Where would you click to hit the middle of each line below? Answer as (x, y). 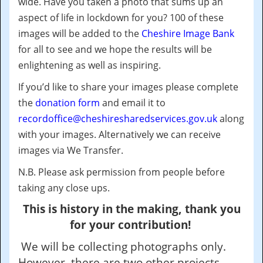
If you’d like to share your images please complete (128, 87)
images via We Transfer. (72, 150)
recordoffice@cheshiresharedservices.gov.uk (118, 119)
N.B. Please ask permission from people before (122, 172)
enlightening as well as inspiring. (90, 65)
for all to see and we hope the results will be (115, 49)
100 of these (195, 18)
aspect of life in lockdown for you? (93, 18)
